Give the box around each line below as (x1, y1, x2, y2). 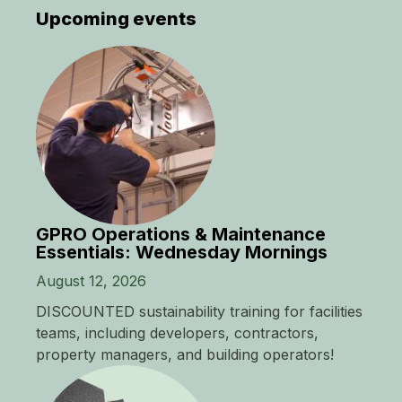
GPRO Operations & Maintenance (36, 223, 326, 246)
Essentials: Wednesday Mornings (36, 241, 328, 264)
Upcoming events (36, 8, 197, 31)
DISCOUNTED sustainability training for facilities (36, 302, 363, 321)
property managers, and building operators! (36, 345, 334, 364)
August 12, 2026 (36, 272, 146, 291)
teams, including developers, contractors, (36, 324, 319, 343)
